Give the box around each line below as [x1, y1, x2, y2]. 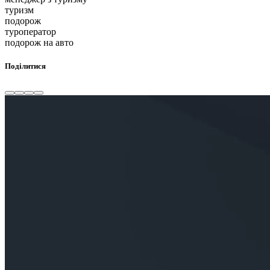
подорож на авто [5, 37, 74, 48]
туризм [5, 4, 34, 15]
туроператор [5, 26, 56, 37]
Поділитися [5, 61, 46, 71]
